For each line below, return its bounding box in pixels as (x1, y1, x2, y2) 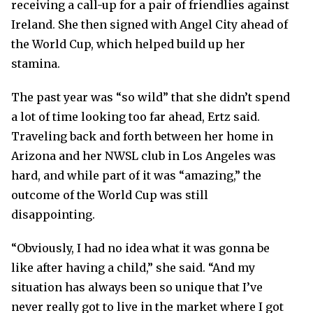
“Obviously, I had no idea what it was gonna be (11, 241, 270, 255)
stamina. (11, 57, 60, 71)
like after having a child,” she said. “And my (11, 261, 255, 275)
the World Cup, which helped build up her (11, 37, 245, 51)
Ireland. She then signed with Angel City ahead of (11, 17, 288, 31)
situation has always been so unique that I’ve (11, 280, 263, 294)
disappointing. (11, 208, 95, 221)
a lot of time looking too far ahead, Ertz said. (11, 110, 260, 124)
